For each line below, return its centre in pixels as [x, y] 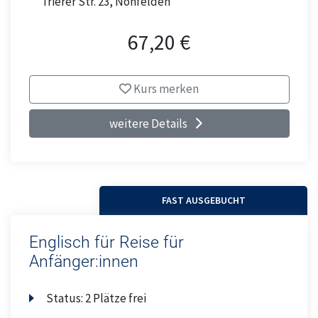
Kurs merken [165, 89]
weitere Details [148, 123]
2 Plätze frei [116, 298]
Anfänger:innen [83, 262]
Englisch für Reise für [106, 243]
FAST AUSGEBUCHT [203, 200]
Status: [66, 298]
